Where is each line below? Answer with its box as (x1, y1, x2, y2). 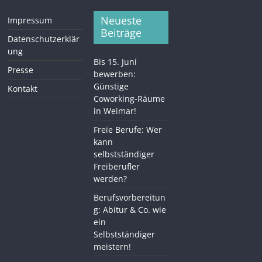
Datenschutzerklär (8, 33, 80, 44)
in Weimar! (94, 105, 137, 116)
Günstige (94, 80, 129, 92)
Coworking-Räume (94, 92, 166, 104)
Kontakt (8, 82, 38, 94)
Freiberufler (94, 160, 140, 172)
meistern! (94, 240, 132, 252)
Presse (8, 64, 34, 75)
